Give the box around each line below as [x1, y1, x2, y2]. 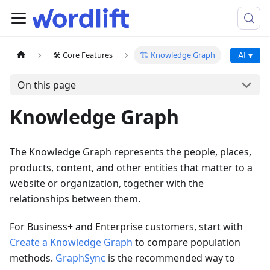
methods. [10, 251, 55, 265]
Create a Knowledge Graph [10, 236, 133, 249]
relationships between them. [10, 192, 140, 206]
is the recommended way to [105, 251, 235, 265]
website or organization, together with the [10, 177, 204, 190]
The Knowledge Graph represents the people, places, [10, 145, 251, 159]
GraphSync [55, 251, 105, 265]
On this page [17, 78, 76, 92]
